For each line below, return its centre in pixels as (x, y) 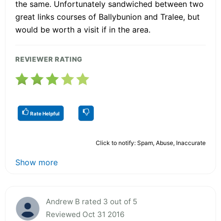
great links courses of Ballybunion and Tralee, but (108, 17)
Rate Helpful (44, 113)
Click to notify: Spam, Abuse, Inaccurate (151, 143)
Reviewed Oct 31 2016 (85, 214)
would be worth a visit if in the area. (83, 29)
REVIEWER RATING (49, 59)
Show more (37, 162)
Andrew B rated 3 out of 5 (92, 201)
